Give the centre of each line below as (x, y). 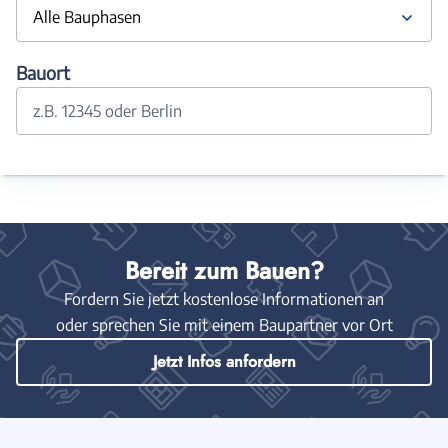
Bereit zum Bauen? (224, 270)
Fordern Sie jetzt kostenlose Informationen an (224, 298)
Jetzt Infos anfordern (224, 361)
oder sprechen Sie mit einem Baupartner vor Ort (224, 324)
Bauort (43, 72)
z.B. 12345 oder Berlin (107, 110)
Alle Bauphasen (87, 16)
